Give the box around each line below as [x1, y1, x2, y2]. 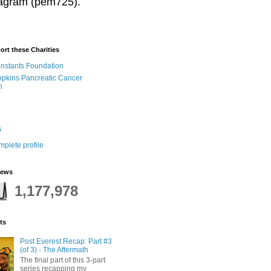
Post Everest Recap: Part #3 [19, 237, 112, 246]
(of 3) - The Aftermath [19, 246, 88, 255]
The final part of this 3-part [19, 255, 105, 264]
